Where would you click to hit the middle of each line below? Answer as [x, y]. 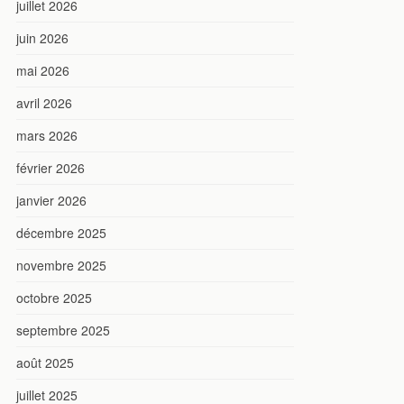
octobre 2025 [54, 297]
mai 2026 [43, 70]
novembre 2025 [61, 265]
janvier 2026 [51, 200]
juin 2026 [42, 37]
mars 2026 [47, 135]
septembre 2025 [63, 330]
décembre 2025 [61, 232]
